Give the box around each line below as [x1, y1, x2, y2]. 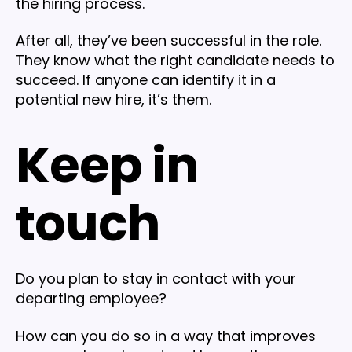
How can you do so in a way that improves [16, 325, 316, 346]
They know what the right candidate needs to [16, 50, 335, 71]
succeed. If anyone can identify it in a [16, 70, 276, 90]
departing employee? [16, 288, 167, 309]
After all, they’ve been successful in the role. [16, 31, 321, 51]
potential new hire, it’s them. [16, 90, 211, 110]
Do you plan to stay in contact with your [16, 269, 296, 289]
